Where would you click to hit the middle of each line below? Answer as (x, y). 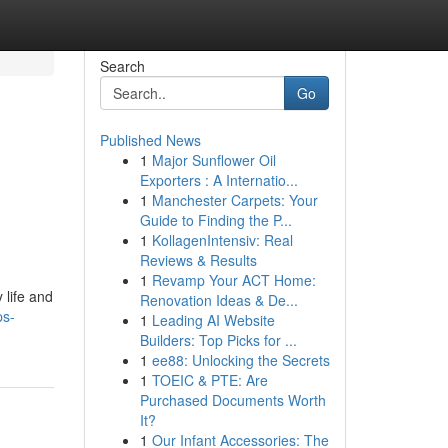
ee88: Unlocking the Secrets (240, 360)
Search (122, 66)
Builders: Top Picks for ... (218, 340)
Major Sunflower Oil (213, 160)
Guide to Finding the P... (215, 220)
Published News (150, 140)
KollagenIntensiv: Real (222, 240)
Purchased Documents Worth (232, 400)
